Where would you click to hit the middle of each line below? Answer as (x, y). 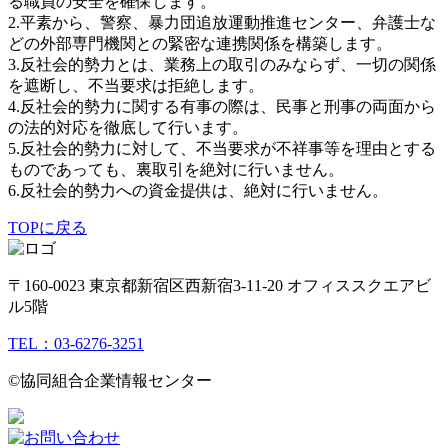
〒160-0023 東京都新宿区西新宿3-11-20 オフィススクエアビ (219, 286)
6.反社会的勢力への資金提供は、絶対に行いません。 (198, 191)
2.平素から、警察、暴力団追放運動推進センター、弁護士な (222, 23)
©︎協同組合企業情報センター (110, 381)
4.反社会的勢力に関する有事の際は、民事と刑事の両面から (222, 107)
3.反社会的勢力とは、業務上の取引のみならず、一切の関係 (222, 65)
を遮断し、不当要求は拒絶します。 (136, 86)
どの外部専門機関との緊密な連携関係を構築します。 (200, 44)
